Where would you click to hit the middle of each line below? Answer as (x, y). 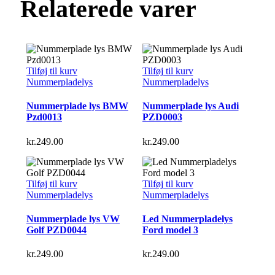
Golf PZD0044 (56, 230)
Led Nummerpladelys (187, 219)
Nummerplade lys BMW (77, 106)
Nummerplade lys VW (73, 219)
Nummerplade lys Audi (190, 106)
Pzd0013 (44, 117)
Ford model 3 (170, 230)
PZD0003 (162, 117)
